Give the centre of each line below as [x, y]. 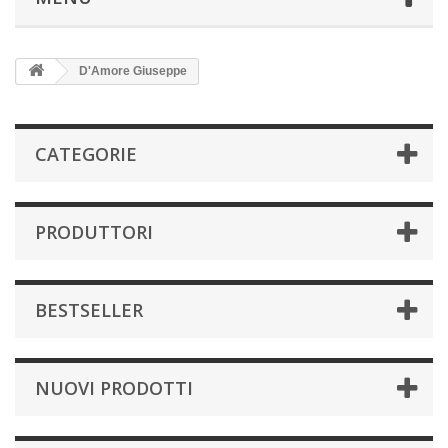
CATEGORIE [86, 154]
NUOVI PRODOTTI [114, 388]
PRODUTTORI [94, 232]
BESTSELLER [89, 310]
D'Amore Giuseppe [131, 71]
